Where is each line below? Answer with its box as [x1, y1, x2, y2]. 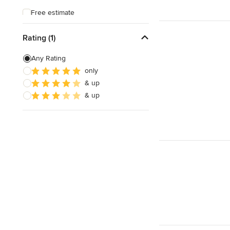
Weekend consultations [31, 27, 105, 35]
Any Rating [31, 54, 66, 63]
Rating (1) [23, 32, 55, 43]
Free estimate [31, 8, 74, 17]
